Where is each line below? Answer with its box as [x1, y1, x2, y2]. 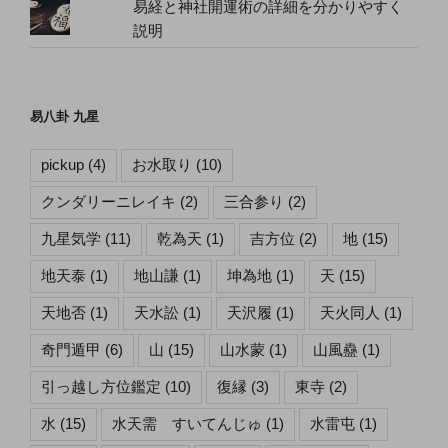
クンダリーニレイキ [41, 193, 176, 211]
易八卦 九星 [30, 108, 99, 124]
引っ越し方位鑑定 [41, 378, 161, 396]
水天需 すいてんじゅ [112, 415, 262, 433]
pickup [41, 156, 84, 174]
